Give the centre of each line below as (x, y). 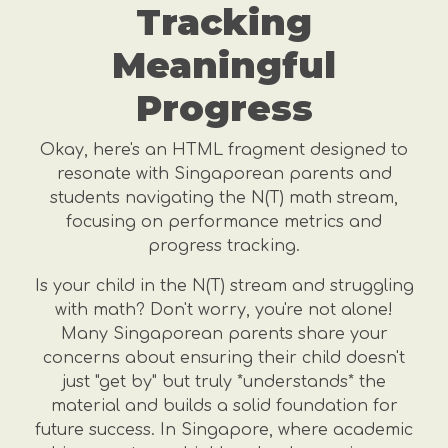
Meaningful (224, 65)
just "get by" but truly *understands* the (224, 382)
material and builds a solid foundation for (224, 406)
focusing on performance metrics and (224, 222)
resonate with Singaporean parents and (224, 174)
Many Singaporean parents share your (224, 334)
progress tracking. (224, 246)
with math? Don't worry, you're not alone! (224, 310)
